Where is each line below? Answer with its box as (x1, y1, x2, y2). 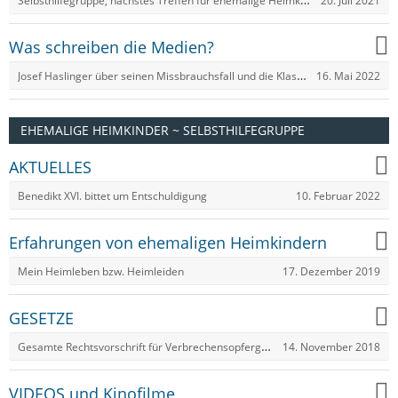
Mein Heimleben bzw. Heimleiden (18, 264, 184, 279)
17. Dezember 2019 (283, 263, 380, 279)
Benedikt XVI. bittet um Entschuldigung (18, 188, 207, 203)
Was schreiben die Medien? (9, 36, 214, 58)
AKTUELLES (9, 155, 92, 178)
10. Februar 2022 (296, 187, 380, 203)
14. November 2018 (283, 338, 380, 354)
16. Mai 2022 (316, 68, 380, 84)
